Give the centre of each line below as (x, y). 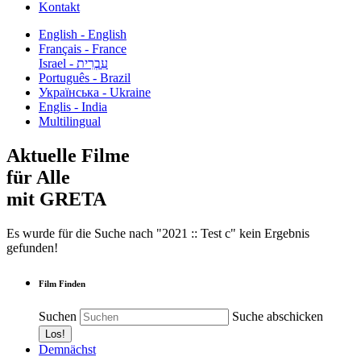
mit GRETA (56, 199)
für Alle (38, 177)
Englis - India (73, 107)
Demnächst (67, 349)
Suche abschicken (278, 316)
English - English (83, 34)
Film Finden (62, 283)
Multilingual (70, 121)
